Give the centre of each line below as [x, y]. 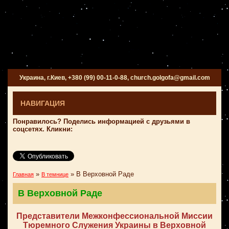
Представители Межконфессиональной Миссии [114, 216]
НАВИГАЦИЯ [43, 103]
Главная [23, 174]
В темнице [55, 174]
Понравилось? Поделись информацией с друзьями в [101, 121]
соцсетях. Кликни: [43, 129]
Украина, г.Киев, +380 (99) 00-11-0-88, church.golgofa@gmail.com [114, 78]
